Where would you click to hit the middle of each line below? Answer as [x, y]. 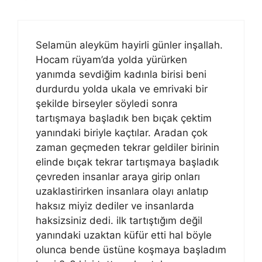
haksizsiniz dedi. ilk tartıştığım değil [119, 220]
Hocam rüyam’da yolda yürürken [111, 59]
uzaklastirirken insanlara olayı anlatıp [122, 191]
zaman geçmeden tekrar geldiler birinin [127, 147]
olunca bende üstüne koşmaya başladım [131, 249]
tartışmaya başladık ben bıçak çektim [124, 118]
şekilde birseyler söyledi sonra [107, 103]
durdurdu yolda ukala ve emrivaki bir [122, 89]
